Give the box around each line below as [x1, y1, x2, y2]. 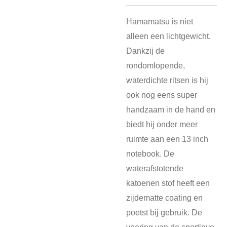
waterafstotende [126, 163, 183, 173]
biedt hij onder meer [126, 119, 198, 129]
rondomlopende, [126, 60, 185, 70]
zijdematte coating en [126, 193, 203, 202]
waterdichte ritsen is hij [126, 75, 208, 85]
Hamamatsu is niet [126, 16, 193, 26]
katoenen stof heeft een [126, 178, 210, 187]
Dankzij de [126, 46, 165, 55]
